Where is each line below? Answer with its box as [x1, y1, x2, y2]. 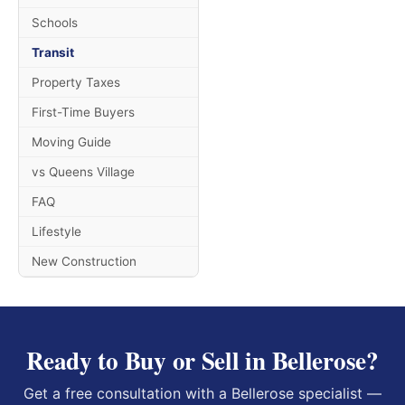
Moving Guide [32, 135, 111, 149]
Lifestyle [32, 224, 81, 239]
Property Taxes [32, 75, 120, 89]
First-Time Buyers [32, 105, 135, 119]
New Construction [32, 254, 137, 268]
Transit [32, 45, 74, 60]
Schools [32, 15, 78, 30]
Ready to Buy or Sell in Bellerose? [26, 343, 379, 378]
